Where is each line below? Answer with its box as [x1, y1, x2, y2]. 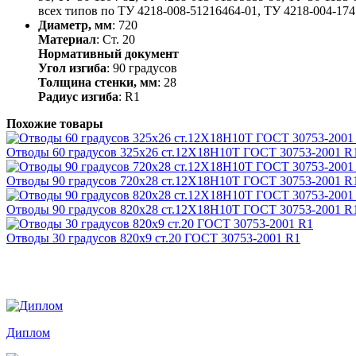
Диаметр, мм [38, 17, 112, 32]
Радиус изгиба [38, 89, 118, 103]
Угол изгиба [38, 60, 106, 75]
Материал [38, 32, 96, 46]
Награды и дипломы [6, 261, 184, 282]
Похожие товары [6, 116, 103, 130]
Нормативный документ [38, 46, 179, 60]
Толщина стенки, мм [38, 75, 157, 89]
